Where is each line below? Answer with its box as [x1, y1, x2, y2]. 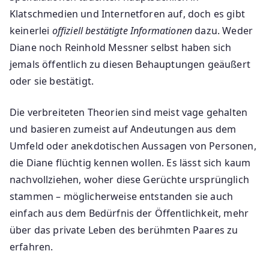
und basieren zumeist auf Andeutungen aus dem [10, 122, 237, 136]
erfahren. [10, 240, 53, 253]
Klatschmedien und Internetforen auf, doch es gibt [10, 7, 245, 20]
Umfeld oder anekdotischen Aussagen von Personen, [10, 139, 256, 153]
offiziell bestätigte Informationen [52, 23, 193, 37]
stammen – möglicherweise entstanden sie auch [10, 189, 234, 203]
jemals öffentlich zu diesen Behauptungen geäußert [10, 57, 250, 71]
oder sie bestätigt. [10, 74, 94, 88]
